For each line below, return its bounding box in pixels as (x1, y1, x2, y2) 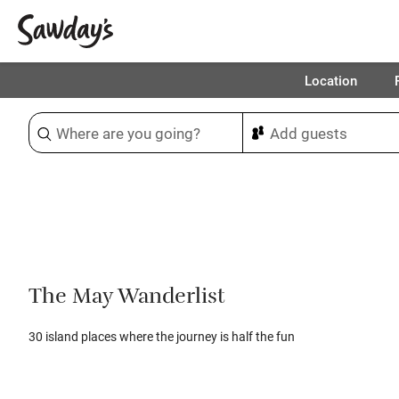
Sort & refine (44, 118, 111, 136)
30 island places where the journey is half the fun (28, 327, 295, 345)
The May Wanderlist (28, 280, 225, 318)
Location (304, 71, 357, 89)
